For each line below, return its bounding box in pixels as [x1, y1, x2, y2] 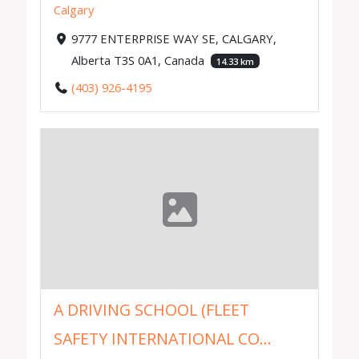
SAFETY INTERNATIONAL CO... [54, 327, 272, 349]
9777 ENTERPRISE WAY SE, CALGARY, [71, 30, 276, 46]
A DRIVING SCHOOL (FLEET [54, 298, 250, 321]
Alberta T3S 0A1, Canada [71, 51, 208, 68]
